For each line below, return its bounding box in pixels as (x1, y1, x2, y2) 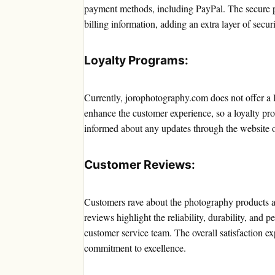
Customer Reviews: (84, 157, 195, 172)
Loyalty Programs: (84, 53, 188, 68)
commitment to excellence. (84, 241, 186, 255)
